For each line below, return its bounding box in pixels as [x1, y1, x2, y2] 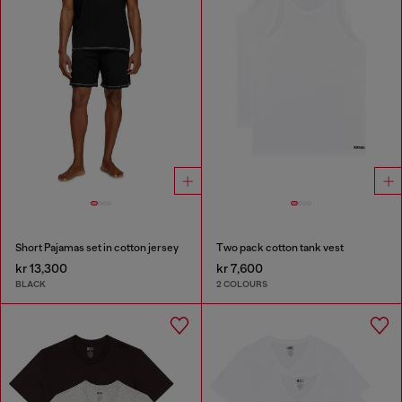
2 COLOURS [215, 278, 267, 291]
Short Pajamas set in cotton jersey [15, 240, 179, 254]
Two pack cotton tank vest [215, 240, 344, 254]
